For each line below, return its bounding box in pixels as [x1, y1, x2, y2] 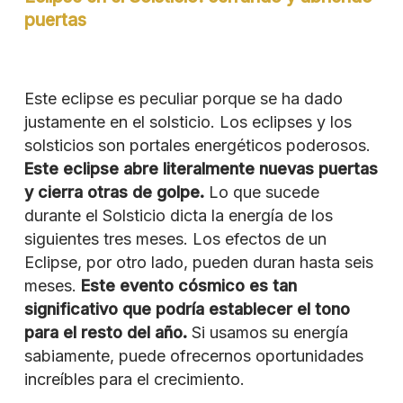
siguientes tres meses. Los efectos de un [23, 228, 327, 248]
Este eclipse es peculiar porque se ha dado [23, 88, 343, 108]
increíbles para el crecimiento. [23, 369, 245, 389]
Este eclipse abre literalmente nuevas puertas [23, 158, 378, 178]
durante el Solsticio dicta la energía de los [23, 205, 333, 225]
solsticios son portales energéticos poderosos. [23, 135, 371, 155]
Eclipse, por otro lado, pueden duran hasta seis [23, 252, 373, 272]
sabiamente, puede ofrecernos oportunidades [23, 345, 363, 365]
